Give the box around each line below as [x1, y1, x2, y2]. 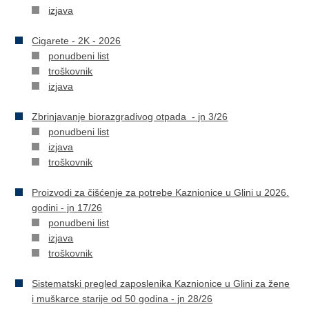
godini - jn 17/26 [32, 202, 103, 213]
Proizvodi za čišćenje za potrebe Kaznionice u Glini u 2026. [32, 187, 290, 198]
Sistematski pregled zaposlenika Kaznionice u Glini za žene [32, 278, 290, 289]
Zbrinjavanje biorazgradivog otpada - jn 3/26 [32, 111, 228, 122]
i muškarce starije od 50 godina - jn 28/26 [32, 293, 213, 304]
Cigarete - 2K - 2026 [32, 35, 121, 46]
